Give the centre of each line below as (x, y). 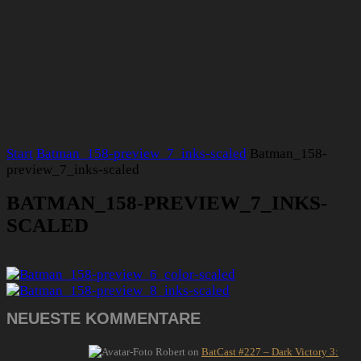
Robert (170, 351)
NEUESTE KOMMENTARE (104, 318)
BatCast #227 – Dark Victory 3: (270, 351)
